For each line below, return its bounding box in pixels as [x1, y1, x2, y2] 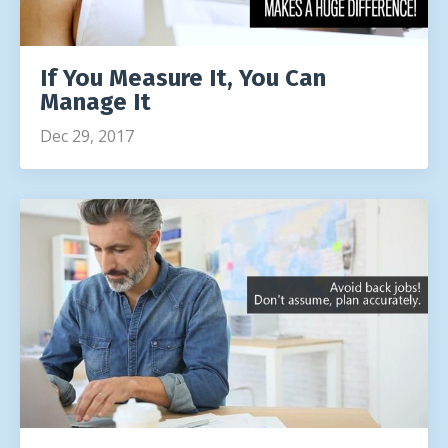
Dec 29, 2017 [40, 124, 134, 147]
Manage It [40, 87, 151, 116]
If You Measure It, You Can [40, 63, 326, 92]
